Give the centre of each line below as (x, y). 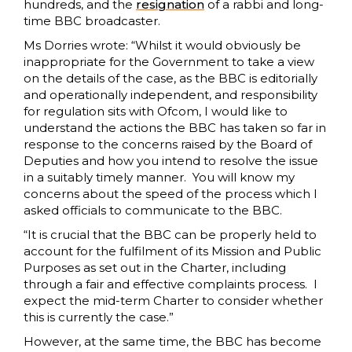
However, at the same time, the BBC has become (172, 342)
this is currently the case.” (99, 317)
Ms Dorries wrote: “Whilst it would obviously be (162, 46)
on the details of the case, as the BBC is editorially (170, 79)
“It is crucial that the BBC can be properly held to (170, 235)
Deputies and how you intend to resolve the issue (171, 161)
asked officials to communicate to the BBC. (153, 211)
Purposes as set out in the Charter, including (155, 268)
